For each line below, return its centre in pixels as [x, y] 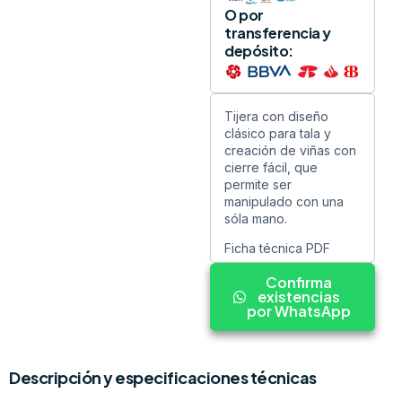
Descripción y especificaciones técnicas [163, 378]
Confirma [299, 283]
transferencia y [278, 33]
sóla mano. [256, 218]
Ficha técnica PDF [277, 249]
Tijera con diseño [276, 116]
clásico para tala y [278, 133]
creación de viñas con [290, 150]
